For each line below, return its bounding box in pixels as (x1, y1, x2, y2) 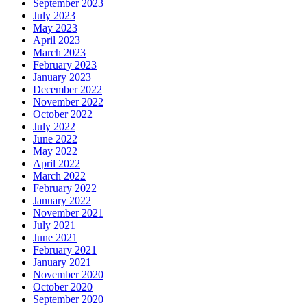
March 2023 (33, 47, 86, 59)
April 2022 (33, 158, 80, 170)
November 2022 (33, 96, 103, 108)
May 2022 (33, 145, 77, 158)
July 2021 (33, 219, 75, 232)
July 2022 (33, 121, 75, 133)
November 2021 (33, 207, 103, 219)
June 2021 (33, 232, 77, 244)
